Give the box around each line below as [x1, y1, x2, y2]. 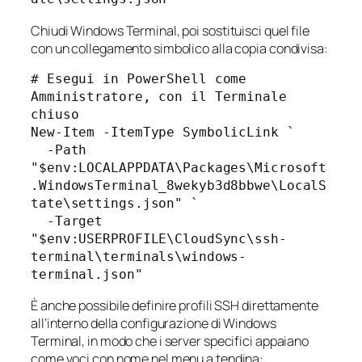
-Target [31, 213, 47, 229]
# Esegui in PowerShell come [31, 70, 247, 86]
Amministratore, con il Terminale [31, 88, 287, 104]
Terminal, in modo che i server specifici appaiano [31, 332, 309, 351]
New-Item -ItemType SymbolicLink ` [31, 124, 295, 140]
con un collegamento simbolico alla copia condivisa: [31, 39, 328, 57]
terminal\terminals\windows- [31, 248, 247, 264]
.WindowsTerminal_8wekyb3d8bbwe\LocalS [31, 177, 327, 193]
